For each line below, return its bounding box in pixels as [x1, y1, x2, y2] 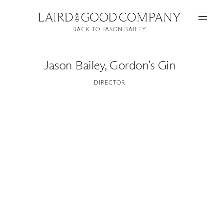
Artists [81, 165, 138, 192]
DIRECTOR [94, 79, 125, 86]
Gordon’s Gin [109, 58, 175, 73]
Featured [69, 138, 150, 165]
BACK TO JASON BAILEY [72, 25, 147, 33]
